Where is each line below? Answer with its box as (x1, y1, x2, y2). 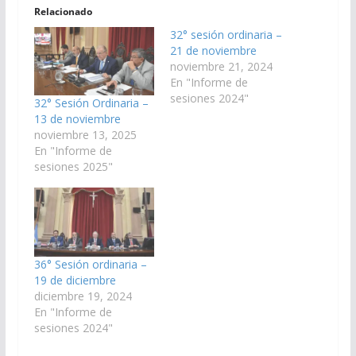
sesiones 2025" (33, 159, 113, 175)
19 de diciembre (33, 272, 116, 288)
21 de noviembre (169, 42, 257, 58)
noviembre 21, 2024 (169, 58, 273, 74)
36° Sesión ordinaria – (33, 256, 147, 272)
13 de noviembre (33, 111, 121, 127)
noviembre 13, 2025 (33, 127, 137, 143)
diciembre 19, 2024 (33, 288, 132, 304)
